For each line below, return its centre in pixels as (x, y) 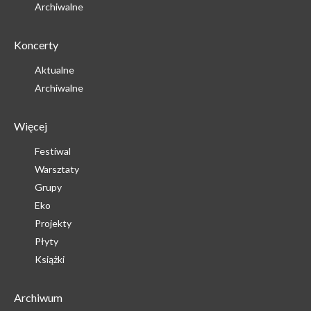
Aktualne (54, 70)
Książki (50, 259)
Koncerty (36, 45)
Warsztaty (57, 169)
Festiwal (53, 151)
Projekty (53, 223)
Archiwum (38, 297)
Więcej (31, 126)
